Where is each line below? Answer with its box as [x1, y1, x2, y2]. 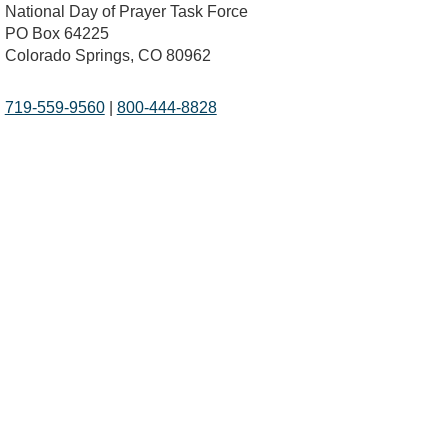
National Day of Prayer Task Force [4, 2, 248, 20]
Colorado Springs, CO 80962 [4, 46, 211, 64]
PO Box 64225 [4, 24, 109, 42]
